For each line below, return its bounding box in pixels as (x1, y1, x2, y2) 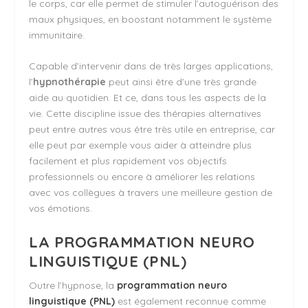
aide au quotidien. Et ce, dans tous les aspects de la (29, 91, 267, 104)
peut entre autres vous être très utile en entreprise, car (29, 123, 276, 136)
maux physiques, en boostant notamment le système (29, 13, 272, 26)
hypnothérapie (33, 76, 107, 89)
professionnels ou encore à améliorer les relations (29, 170, 256, 184)
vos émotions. (29, 202, 93, 215)
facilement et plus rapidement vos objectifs (29, 155, 228, 168)
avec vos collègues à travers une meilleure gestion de (29, 186, 273, 199)
